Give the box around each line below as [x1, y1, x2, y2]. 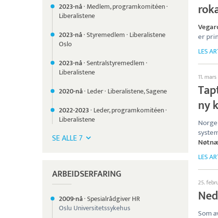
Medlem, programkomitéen [87, 1, 165, 12]
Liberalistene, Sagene [108, 86, 167, 97]
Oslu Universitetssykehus [59, 202, 130, 214]
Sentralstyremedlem [87, 57, 145, 69]
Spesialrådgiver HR [87, 193, 140, 204]
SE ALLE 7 [52, 132, 83, 145]
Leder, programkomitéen [93, 105, 164, 116]
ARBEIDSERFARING [52, 167, 121, 182]
